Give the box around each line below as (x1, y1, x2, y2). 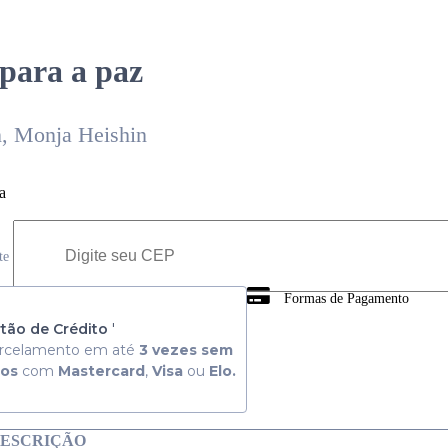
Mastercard (58, 362, 145, 381)
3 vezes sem (135, 341, 233, 360)
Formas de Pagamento (284, 291, 409, 307)
